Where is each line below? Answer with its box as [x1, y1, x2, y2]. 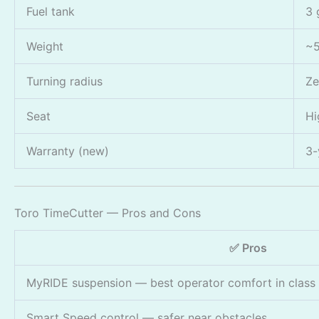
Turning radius [26, 73, 103, 88]
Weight [26, 38, 63, 53]
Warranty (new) [26, 143, 109, 158]
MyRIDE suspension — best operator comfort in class [26, 275, 315, 290]
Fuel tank [26, 4, 75, 19]
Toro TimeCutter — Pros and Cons [14, 205, 201, 220]
